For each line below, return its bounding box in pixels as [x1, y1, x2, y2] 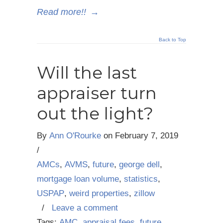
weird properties [69, 189, 129, 199]
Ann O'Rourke [49, 131, 101, 141]
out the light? [37, 103, 153, 124]
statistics [124, 174, 158, 184]
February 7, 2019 [115, 131, 178, 141]
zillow [134, 189, 155, 199]
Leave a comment [52, 203, 118, 213]
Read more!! [37, 7, 86, 17]
